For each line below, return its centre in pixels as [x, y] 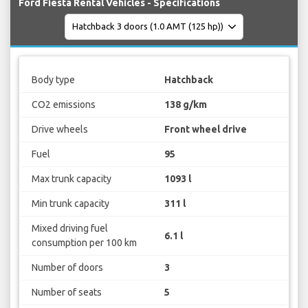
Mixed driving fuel [69, 229]
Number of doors [67, 268]
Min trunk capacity [70, 204]
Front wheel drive [206, 130]
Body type [53, 80]
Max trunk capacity [71, 179]
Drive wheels [59, 130]
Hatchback [189, 80]
